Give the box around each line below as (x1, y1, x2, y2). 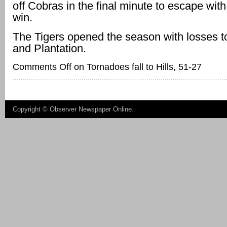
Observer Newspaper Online (50, 105, 132, 113)
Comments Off (13, 62, 71, 72)
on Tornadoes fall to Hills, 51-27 (71, 62, 202, 72)
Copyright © (13, 105, 50, 113)
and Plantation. (13, 42, 86, 55)
